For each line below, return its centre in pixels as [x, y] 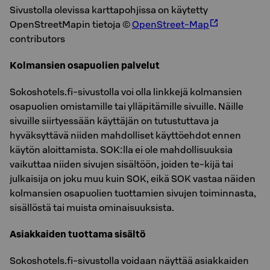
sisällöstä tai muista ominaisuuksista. [92, 207]
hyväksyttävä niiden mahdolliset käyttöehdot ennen [125, 135]
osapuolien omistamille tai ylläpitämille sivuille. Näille [127, 106]
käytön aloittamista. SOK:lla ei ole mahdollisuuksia [121, 149]
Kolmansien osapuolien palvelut [85, 65]
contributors [37, 39]
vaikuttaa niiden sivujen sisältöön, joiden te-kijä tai [121, 164]
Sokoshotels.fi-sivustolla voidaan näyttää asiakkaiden [129, 260]
